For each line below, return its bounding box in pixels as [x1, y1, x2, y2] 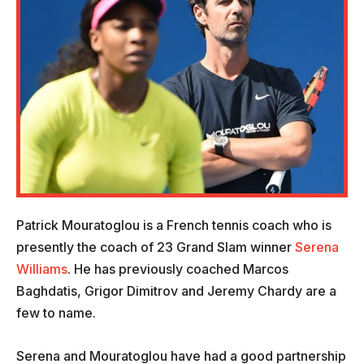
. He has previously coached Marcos [67, 261, 288, 278]
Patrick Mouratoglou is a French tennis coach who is [16, 217, 331, 234]
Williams [16, 261, 67, 278]
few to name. [16, 305, 96, 322]
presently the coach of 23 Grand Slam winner [16, 239, 292, 256]
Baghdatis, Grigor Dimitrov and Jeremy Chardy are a [16, 283, 336, 300]
